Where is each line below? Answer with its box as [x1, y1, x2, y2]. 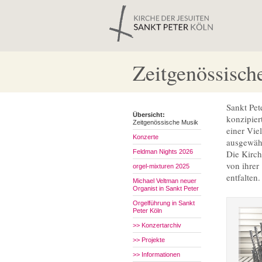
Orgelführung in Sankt [133, 199, 195, 206]
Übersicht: [133, 111, 165, 118]
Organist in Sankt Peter [133, 185, 199, 192]
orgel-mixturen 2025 [133, 163, 189, 170]
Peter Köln [133, 207, 162, 214]
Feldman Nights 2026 [133, 148, 193, 155]
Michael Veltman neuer [133, 177, 196, 184]
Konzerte [133, 133, 158, 140]
